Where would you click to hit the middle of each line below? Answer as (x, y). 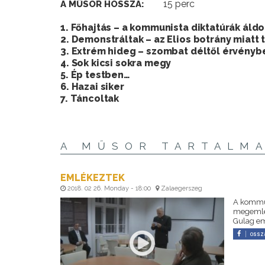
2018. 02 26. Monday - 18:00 (109, 188)
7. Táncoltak (90, 98)
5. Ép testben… (95, 75)
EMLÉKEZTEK (93, 177)
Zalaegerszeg (181, 188)
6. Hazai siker (92, 86)
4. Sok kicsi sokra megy (116, 63)
